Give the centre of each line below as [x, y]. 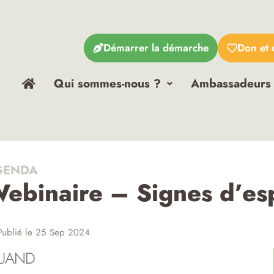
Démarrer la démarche [156, 48]
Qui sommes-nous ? [107, 83]
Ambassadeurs [231, 83]
